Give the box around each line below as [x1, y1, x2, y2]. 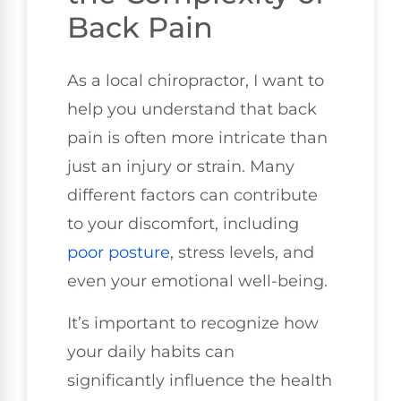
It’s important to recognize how [67, 312, 319, 333]
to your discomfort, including [67, 214, 299, 235]
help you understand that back [67, 99, 317, 120]
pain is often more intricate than [67, 128, 328, 149]
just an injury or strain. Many [67, 157, 294, 177]
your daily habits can [67, 341, 235, 362]
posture [108, 243, 170, 263]
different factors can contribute [67, 185, 318, 206]
